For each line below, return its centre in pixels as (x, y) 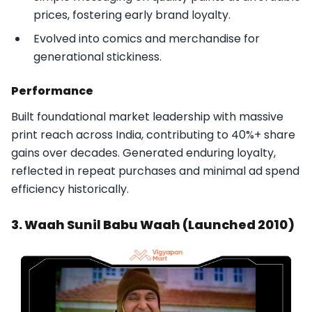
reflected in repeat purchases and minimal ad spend (155, 171)
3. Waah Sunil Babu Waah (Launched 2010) (153, 225)
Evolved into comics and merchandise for (147, 39)
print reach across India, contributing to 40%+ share (153, 135)
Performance (52, 91)
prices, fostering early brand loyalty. (132, 15)
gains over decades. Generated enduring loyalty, (143, 153)
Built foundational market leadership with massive (147, 117)
